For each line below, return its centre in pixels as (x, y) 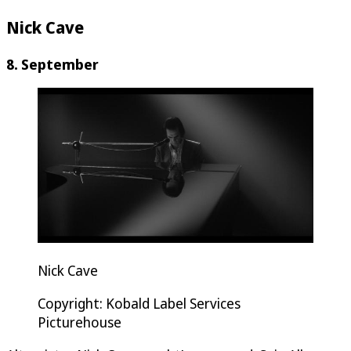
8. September (52, 64)
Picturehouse (80, 322)
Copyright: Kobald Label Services (139, 303)
